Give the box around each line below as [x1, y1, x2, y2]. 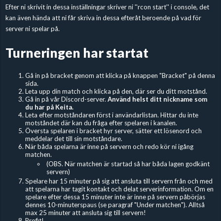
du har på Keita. [25, 103, 74, 111]
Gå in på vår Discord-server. [25, 95, 108, 104]
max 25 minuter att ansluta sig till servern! [25, 209, 146, 217]
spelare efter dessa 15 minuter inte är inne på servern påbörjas [25, 193, 205, 201]
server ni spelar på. [5, 25, 60, 33]
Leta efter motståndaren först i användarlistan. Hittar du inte [25, 111, 198, 119]
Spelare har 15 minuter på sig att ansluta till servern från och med [25, 177, 213, 185]
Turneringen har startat [5, 45, 148, 61]
